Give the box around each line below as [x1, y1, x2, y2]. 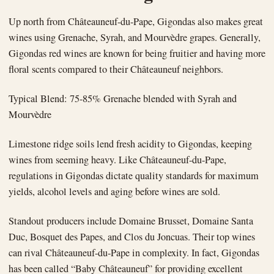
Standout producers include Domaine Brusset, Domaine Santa [9, 214, 253, 228]
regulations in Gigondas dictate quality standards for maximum [9, 169, 259, 183]
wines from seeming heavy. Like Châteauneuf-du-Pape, [9, 153, 226, 167]
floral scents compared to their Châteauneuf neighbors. [9, 62, 223, 76]
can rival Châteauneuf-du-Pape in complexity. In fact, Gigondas [9, 246, 259, 260]
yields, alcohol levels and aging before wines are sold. [9, 185, 220, 199]
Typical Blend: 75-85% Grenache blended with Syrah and [9, 92, 237, 106]
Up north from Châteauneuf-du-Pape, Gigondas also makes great [9, 15, 263, 29]
